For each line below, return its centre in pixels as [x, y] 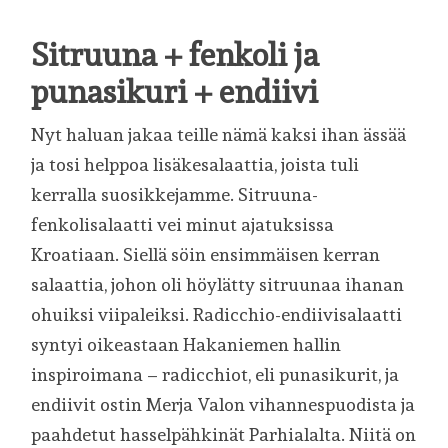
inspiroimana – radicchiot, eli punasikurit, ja [215, 374]
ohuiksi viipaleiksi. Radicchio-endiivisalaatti [217, 314]
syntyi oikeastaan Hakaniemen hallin [186, 344]
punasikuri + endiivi [175, 91]
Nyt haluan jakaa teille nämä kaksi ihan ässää [219, 134]
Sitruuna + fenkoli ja [175, 54]
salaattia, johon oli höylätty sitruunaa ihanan [218, 284]
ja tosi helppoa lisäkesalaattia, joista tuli [195, 164]
